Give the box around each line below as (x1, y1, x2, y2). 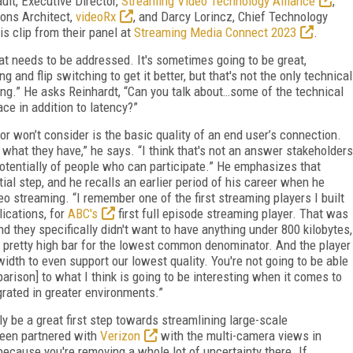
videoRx (76, 8, 116, 24)
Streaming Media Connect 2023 (134, 24, 296, 40)
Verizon (100, 327, 140, 344)
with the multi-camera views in (158, 327, 321, 344)
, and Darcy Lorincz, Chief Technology (133, 8, 328, 24)
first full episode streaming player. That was (115, 205, 348, 221)
